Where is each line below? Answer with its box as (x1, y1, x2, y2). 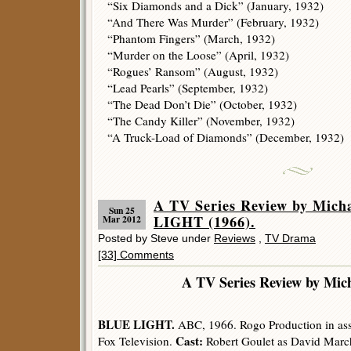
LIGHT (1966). (154, 212, 255, 232)
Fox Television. (98, 333, 175, 349)
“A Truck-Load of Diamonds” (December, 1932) (107, 129, 344, 145)
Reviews (214, 232, 255, 244)
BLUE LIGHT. (98, 316, 175, 333)
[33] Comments (98, 248, 174, 261)
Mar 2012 (103, 212, 141, 226)
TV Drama (265, 232, 316, 244)
